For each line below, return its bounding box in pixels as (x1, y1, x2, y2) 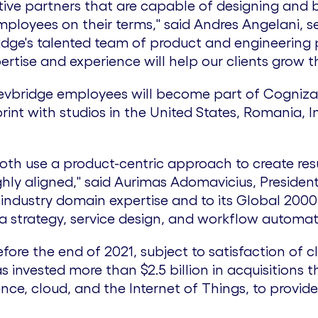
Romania (243, 104, 302, 120)
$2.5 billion (141, 262, 209, 278)
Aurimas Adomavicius (114, 174, 253, 190)
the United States (124, 104, 236, 120)
